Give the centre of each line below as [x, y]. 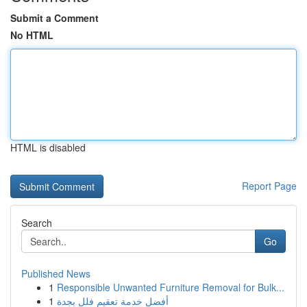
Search [37, 223]
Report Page [269, 186]
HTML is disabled [48, 147]
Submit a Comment [54, 18]
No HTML [32, 35]
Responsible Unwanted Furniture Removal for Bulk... [171, 287]
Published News [56, 273]
